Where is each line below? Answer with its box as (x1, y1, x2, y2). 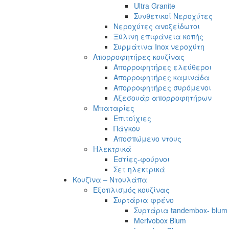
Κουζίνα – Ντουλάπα (73, 174, 147, 185)
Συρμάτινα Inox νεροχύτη (113, 41, 204, 52)
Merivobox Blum (134, 215, 186, 225)
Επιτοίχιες (113, 112, 151, 123)
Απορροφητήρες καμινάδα (113, 72, 210, 82)
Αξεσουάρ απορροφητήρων (113, 92, 212, 103)
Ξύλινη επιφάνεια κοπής (113, 31, 203, 41)
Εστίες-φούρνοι (113, 153, 170, 164)
